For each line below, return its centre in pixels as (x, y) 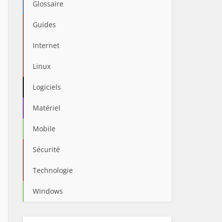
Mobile (44, 129)
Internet (46, 46)
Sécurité (46, 150)
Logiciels (47, 87)
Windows (48, 191)
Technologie (53, 170)
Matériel (47, 108)
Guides (44, 25)
